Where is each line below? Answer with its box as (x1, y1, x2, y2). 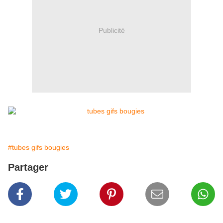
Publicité (98, 26, 125, 34)
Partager (8, 162, 48, 173)
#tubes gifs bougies (8, 143, 69, 152)
